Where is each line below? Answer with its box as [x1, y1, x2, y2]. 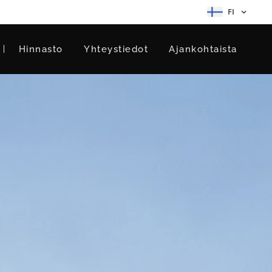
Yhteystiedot [83, 44, 149, 55]
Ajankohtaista [169, 44, 237, 55]
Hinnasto [18, 44, 63, 55]
